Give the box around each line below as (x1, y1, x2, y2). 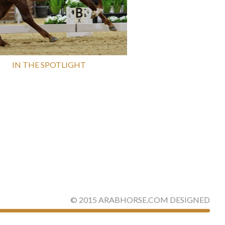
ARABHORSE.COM (98, 195, 168, 204)
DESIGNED (168, 195, 210, 204)
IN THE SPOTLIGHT (12, 60, 86, 69)
